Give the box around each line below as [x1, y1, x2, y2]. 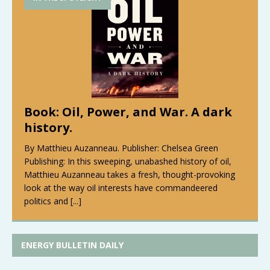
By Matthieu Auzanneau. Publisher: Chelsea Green [24, 142, 218, 154]
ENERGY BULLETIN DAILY [21, 239, 124, 251]
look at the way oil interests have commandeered [24, 182, 218, 194]
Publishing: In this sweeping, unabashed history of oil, [24, 155, 231, 168]
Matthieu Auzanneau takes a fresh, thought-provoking [24, 169, 235, 181]
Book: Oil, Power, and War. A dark [24, 104, 232, 121]
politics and [24, 195, 71, 207]
